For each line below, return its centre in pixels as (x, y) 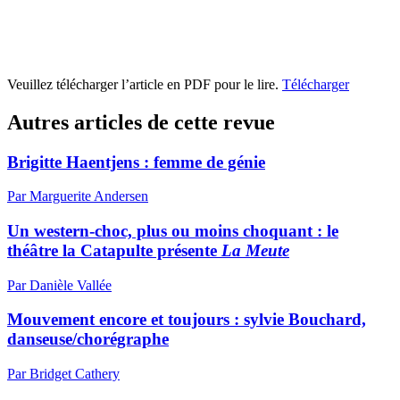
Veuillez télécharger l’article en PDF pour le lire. (145, 84)
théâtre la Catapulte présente (114, 250)
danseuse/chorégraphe (88, 339)
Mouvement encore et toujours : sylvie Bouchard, (187, 320)
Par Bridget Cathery (63, 374)
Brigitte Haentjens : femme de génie (136, 162)
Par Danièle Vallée (59, 285)
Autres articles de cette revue (141, 122)
